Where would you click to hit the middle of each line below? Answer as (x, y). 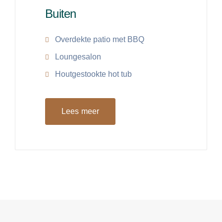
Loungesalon (78, 57)
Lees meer (81, 111)
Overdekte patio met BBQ (100, 40)
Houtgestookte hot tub (93, 74)
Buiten (61, 14)
